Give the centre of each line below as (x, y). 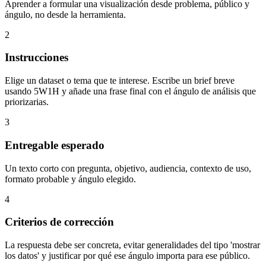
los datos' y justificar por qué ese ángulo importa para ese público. (127, 255)
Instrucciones (37, 58)
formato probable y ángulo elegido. (70, 179)
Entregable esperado (55, 145)
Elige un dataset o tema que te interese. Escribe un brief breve (120, 81)
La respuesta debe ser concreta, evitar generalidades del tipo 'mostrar (132, 245)
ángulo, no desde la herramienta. (65, 14)
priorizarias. (27, 102)
